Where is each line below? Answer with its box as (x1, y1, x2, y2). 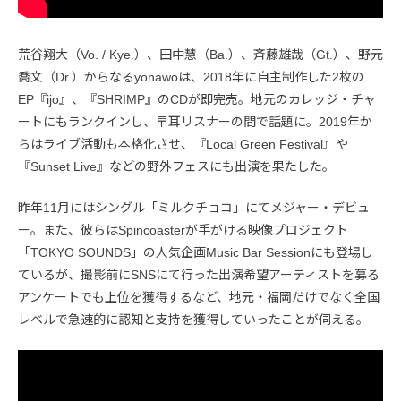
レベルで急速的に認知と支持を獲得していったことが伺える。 (18, 311, 369, 327)
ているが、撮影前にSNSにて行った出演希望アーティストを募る (18, 267, 380, 282)
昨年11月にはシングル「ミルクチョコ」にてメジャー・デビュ (18, 200, 370, 215)
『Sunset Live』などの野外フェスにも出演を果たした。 (18, 158, 335, 174)
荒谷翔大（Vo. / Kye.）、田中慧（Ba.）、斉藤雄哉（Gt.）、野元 (18, 47, 383, 62)
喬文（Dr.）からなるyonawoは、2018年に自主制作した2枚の (18, 69, 364, 84)
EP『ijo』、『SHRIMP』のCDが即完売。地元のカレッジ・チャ (18, 91, 376, 107)
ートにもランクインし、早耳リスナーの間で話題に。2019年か (18, 114, 372, 129)
